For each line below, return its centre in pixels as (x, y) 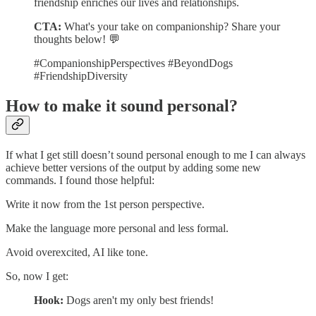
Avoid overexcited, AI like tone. (77, 252)
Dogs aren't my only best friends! (139, 300)
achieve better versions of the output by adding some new (133, 167)
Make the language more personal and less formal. (117, 228)
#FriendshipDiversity (81, 75)
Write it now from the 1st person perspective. (105, 204)
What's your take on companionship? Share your (171, 26)
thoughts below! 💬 (77, 39)
